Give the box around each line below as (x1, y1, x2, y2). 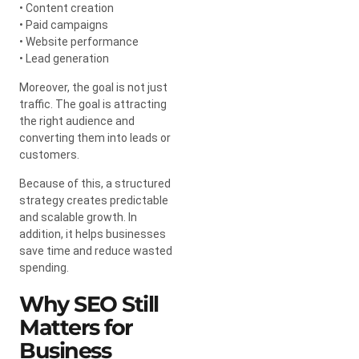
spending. (19, 260, 69, 274)
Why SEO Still (19, 290, 159, 317)
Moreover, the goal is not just (19, 80, 167, 94)
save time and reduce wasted (19, 244, 172, 257)
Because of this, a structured (19, 176, 171, 190)
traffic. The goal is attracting (19, 97, 167, 111)
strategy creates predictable (19, 193, 168, 207)
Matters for (19, 313, 133, 341)
